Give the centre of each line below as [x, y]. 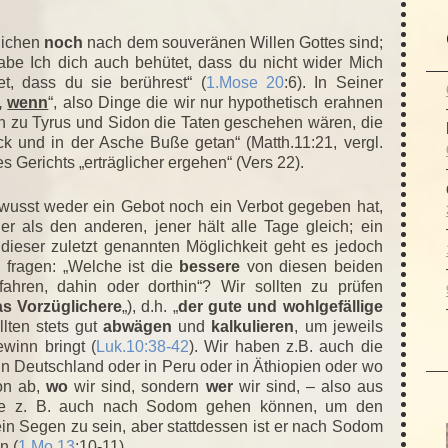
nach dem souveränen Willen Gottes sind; [233, 42]
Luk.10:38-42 [143, 346]
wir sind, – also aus [307, 386]
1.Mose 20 [244, 82]
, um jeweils [338, 326]
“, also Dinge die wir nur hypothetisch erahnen [215, 102]
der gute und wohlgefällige [280, 306]
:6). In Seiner [333, 82]
